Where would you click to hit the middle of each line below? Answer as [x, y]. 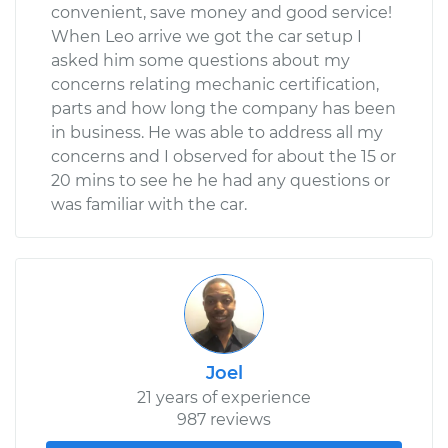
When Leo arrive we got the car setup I [206, 36]
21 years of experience [224, 397]
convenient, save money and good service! [221, 12]
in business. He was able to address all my [217, 132]
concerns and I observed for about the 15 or [223, 156]
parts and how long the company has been [223, 108]
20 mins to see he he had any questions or [220, 180]
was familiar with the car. [149, 204]
